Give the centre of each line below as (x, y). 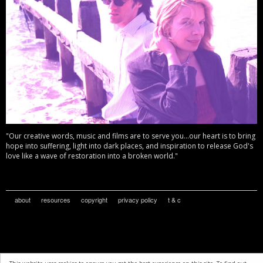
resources (56, 200)
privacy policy (138, 200)
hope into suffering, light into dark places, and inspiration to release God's (129, 146)
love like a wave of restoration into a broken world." (92, 156)
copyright (94, 200)
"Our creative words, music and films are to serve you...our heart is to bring (131, 136)
